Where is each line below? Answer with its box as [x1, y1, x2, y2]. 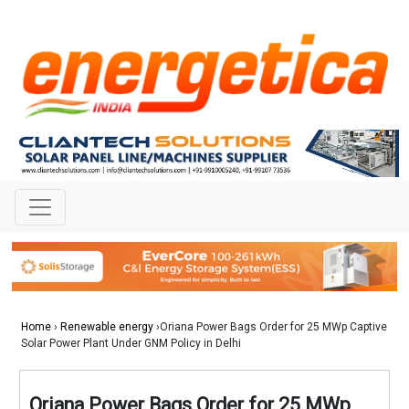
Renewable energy [60, 320, 153, 334]
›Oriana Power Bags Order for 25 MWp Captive [153, 320, 387, 334]
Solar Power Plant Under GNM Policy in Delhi [21, 337, 241, 351]
